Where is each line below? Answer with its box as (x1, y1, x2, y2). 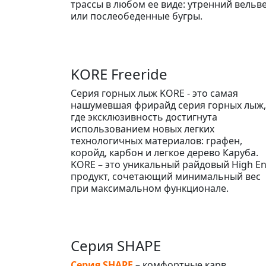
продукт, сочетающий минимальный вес (71, 169, 261, 183)
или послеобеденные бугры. (71, 9, 202, 23)
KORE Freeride (71, 64, 167, 84)
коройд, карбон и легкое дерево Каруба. (71, 145, 258, 159)
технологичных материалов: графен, (71, 134, 242, 147)
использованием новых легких (71, 122, 214, 135)
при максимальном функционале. (71, 181, 229, 195)
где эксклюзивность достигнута (71, 110, 217, 123)
